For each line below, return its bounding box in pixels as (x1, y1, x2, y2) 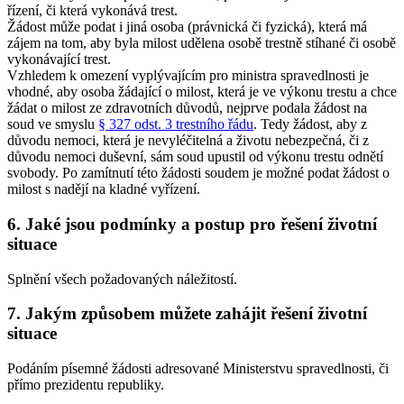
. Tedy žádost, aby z (253, 116, 367, 133)
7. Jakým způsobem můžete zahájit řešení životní (7, 304, 367, 324)
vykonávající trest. (7, 51, 111, 68)
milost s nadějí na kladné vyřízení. (7, 181, 200, 197)
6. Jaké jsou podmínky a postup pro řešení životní (7, 214, 377, 234)
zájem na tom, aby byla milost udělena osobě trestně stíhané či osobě (7, 35, 396, 51)
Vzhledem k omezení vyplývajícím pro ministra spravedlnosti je (7, 68, 369, 84)
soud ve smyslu (7, 116, 98, 133)
